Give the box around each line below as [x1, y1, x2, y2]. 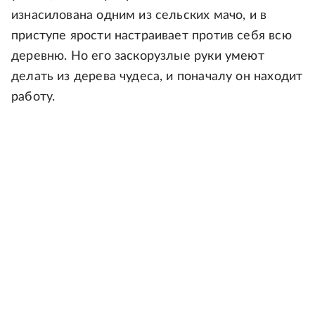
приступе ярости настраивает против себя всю [11, 30, 292, 43]
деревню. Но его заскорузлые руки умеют [11, 50, 264, 63]
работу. [11, 91, 56, 104]
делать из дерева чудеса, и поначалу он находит [11, 70, 303, 84]
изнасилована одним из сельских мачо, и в [11, 9, 267, 22]
